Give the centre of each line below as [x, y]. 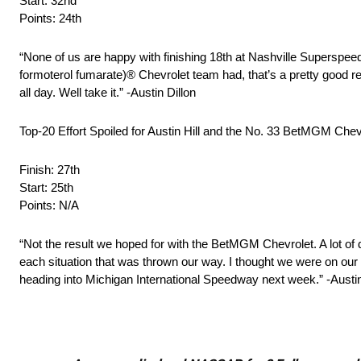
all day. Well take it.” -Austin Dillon [108, 93]
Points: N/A [49, 205]
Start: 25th [46, 188]
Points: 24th [50, 19]
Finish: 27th [50, 170]
